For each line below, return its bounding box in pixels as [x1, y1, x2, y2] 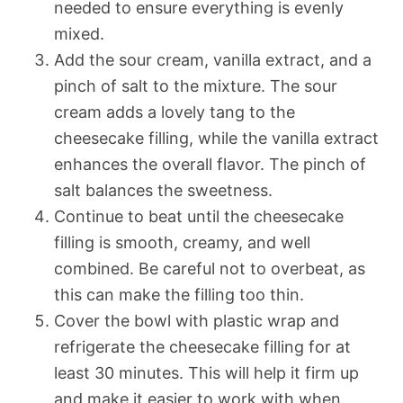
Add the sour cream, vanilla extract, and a [54, 49, 372, 69]
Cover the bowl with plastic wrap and [54, 310, 339, 330]
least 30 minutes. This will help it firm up [54, 363, 359, 382]
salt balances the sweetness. [54, 180, 273, 200]
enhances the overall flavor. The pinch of [54, 154, 366, 174]
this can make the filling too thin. [54, 284, 304, 304]
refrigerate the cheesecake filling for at [54, 336, 351, 356]
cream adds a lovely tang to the [54, 102, 295, 121]
